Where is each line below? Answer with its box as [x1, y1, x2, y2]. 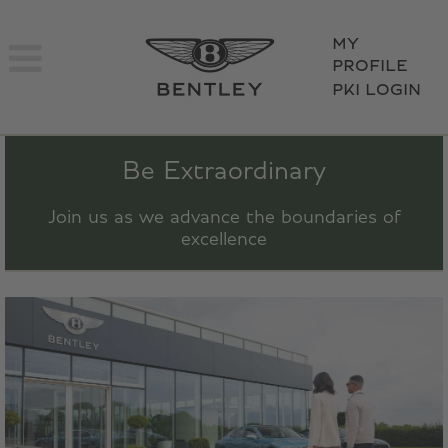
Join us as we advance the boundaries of [47, 207, 401, 227]
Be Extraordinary [122, 157, 326, 185]
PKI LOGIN [332, 82, 421, 98]
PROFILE [332, 58, 408, 74]
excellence [181, 229, 267, 249]
